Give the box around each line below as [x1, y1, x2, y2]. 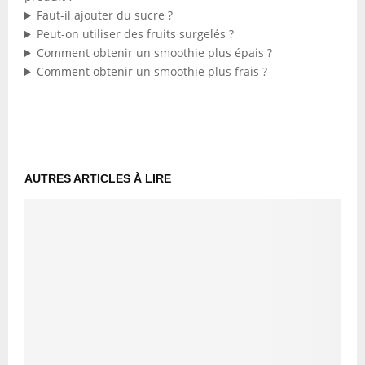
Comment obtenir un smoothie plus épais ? [36, 45, 272, 60]
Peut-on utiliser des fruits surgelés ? [36, 26, 234, 42]
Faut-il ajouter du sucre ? [36, 7, 173, 23]
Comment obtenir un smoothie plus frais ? [36, 64, 267, 79]
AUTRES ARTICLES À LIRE [24, 172, 171, 185]
